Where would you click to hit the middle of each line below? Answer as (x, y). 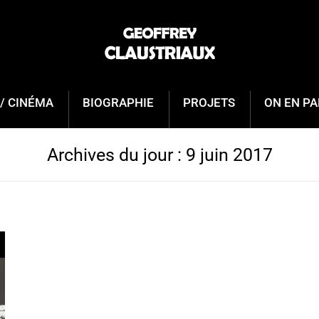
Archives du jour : (116, 155)
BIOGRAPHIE (118, 103)
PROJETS (209, 103)
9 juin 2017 (229, 155)
